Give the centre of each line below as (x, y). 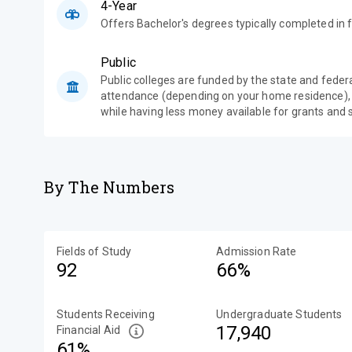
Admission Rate (257, 251)
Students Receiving (106, 314)
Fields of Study (94, 251)
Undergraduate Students (279, 314)
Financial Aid (88, 330)
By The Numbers (110, 187)
